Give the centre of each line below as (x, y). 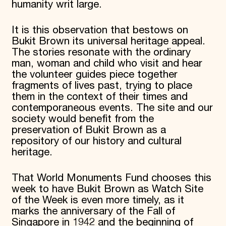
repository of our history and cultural (96, 142)
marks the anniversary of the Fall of (93, 211)
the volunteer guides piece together (94, 75)
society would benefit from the (82, 119)
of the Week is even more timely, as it (98, 200)
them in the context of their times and (99, 97)
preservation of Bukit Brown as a (89, 130)
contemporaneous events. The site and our (112, 108)
